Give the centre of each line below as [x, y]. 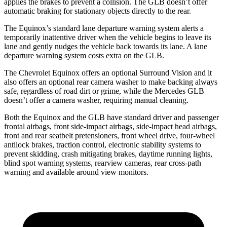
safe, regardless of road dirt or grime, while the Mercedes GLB [104, 91]
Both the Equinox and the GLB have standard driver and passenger [111, 117]
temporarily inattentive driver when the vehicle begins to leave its [108, 37]
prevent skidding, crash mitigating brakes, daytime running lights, [108, 154]
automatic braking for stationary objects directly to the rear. [98, 11]
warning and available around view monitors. [76, 172]
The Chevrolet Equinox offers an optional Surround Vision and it [108, 72]
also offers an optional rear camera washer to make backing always [111, 82]
